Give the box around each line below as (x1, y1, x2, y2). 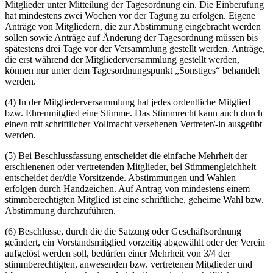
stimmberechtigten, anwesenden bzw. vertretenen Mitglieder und (5, 259, 252, 270)
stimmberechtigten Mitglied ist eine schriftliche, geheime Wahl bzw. (5, 194, 264, 205)
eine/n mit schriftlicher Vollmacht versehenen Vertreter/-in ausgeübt (5, 119, 262, 130)
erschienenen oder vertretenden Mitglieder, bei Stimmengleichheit (5, 161, 256, 172)
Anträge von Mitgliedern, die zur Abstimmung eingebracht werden (5, 21, 261, 32)
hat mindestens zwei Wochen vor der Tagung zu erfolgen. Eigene (5, 10, 255, 21)
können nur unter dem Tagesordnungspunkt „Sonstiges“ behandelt (5, 65, 260, 76)
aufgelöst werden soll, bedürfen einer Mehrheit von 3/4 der (5, 248, 230, 259)
